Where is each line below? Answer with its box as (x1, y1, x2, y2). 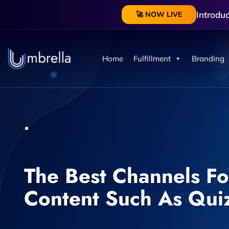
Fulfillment (133, 54, 171, 63)
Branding (191, 54, 224, 63)
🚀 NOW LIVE (135, 10, 182, 19)
